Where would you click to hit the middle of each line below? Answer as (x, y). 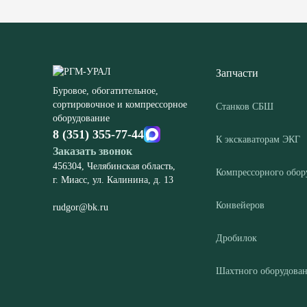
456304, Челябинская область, (114, 165)
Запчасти (237, 72)
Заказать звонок (93, 150)
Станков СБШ (245, 105)
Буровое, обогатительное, (106, 89)
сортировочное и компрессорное (120, 103)
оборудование (81, 117)
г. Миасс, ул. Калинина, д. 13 (113, 179)
